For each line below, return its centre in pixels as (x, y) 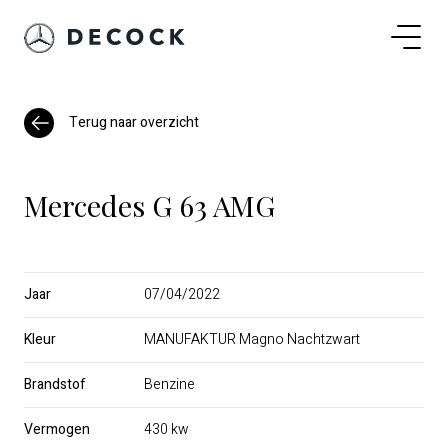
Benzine (169, 384)
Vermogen (57, 429)
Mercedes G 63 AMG (149, 205)
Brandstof (55, 384)
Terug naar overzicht (134, 122)
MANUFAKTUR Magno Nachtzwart (252, 339)
